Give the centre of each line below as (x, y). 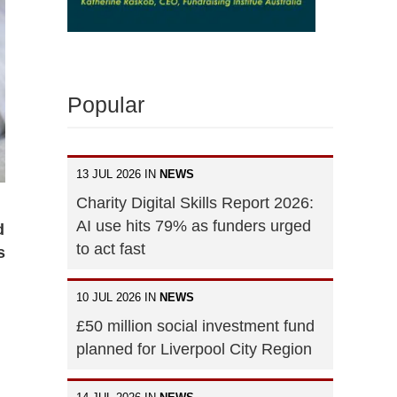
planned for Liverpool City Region (194, 349)
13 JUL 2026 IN (118, 174)
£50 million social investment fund (195, 326)
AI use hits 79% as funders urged (194, 226)
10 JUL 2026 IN (118, 297)
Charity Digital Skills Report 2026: (195, 202)
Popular (106, 104)
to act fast (111, 249)
